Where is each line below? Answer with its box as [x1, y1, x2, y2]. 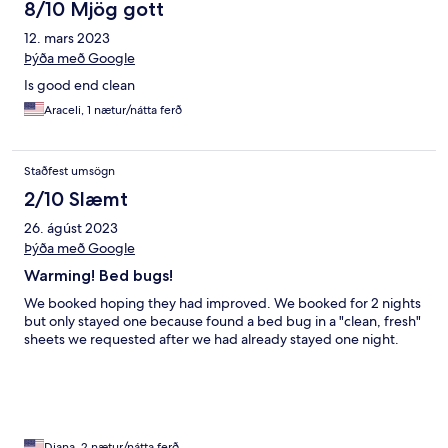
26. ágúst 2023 [24, 219, 118, 238]
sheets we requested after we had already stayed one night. [24, 330, 399, 349]
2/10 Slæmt [24, 187, 128, 212]
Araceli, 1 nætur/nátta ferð [44, 102, 182, 119]
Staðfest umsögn [24, 163, 115, 180]
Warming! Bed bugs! [24, 266, 173, 286]
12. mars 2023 [24, 29, 110, 48]
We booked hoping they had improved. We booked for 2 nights [24, 294, 421, 313]
